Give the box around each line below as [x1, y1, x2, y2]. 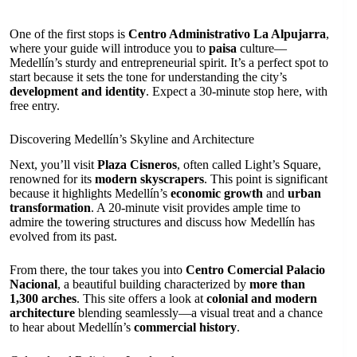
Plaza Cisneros [97, 158, 177, 172]
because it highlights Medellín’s [10, 186, 171, 201]
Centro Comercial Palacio [186, 263, 325, 277]
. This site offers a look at [76, 292, 206, 306]
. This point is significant [204, 172, 328, 186]
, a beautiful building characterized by [57, 277, 249, 292]
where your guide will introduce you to [10, 41, 209, 55]
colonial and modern [206, 292, 317, 306]
